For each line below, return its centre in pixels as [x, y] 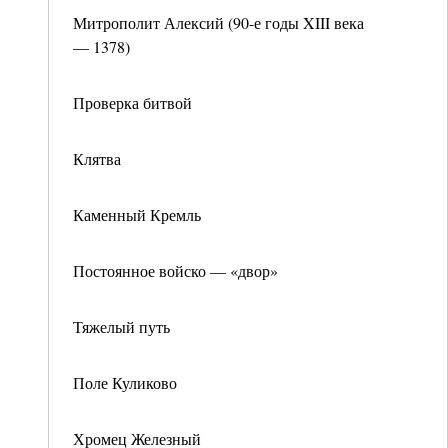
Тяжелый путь [121, 326]
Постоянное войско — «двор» [175, 270]
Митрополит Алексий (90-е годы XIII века [218, 22]
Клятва [97, 158]
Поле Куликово [125, 382]
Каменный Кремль [137, 214]
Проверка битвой [132, 102]
